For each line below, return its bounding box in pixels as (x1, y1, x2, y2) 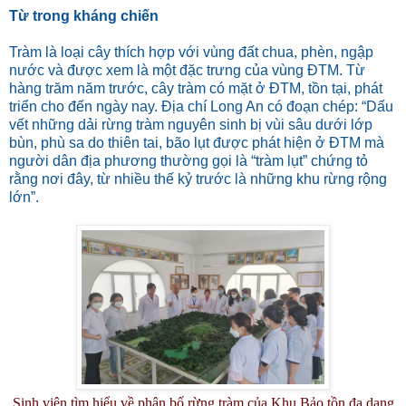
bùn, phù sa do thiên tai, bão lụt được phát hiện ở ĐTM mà (9, 134, 384, 150)
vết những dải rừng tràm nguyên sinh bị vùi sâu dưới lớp (9, 116, 372, 132)
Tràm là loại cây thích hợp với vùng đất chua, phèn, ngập (9, 43, 373, 60)
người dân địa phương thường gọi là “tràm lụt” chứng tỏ (9, 152, 368, 169)
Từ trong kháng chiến (9, 7, 159, 24)
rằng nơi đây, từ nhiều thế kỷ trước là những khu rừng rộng (9, 170, 387, 187)
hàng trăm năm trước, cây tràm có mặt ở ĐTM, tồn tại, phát (9, 80, 382, 96)
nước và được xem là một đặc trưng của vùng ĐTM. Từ (9, 62, 365, 78)
